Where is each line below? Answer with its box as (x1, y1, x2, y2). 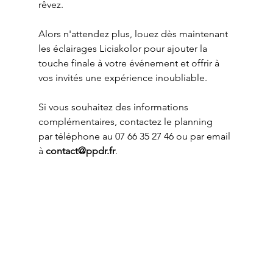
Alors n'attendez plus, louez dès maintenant (38, 28, 230, 40)
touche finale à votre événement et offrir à (38, 57, 222, 69)
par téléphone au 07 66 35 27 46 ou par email (38, 130, 233, 143)
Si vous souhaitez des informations (38, 101, 191, 113)
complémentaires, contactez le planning (38, 116, 215, 128)
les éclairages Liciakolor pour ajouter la (38, 43, 210, 55)
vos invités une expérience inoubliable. (38, 72, 207, 84)
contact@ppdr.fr (45, 145, 115, 157)
